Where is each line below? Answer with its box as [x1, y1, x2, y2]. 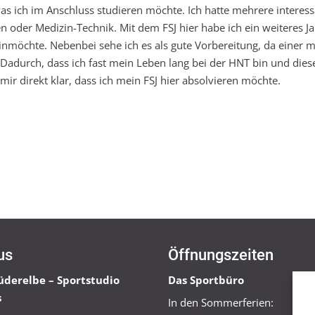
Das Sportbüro [168, 273, 244, 288]
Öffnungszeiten [168, 246, 274, 264]
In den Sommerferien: [168, 295, 274, 310]
